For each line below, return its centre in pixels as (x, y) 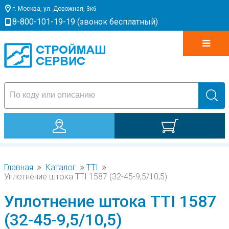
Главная (19, 167)
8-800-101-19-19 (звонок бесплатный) (85, 22)
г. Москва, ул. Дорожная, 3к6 (54, 9)
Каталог (61, 167)
